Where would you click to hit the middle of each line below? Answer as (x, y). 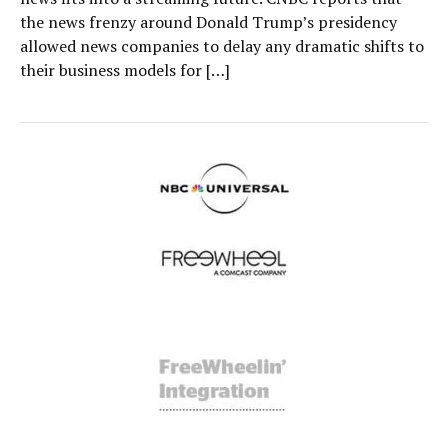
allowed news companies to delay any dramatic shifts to (222, 46)
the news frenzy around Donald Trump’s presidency (208, 22)
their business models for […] (125, 70)
